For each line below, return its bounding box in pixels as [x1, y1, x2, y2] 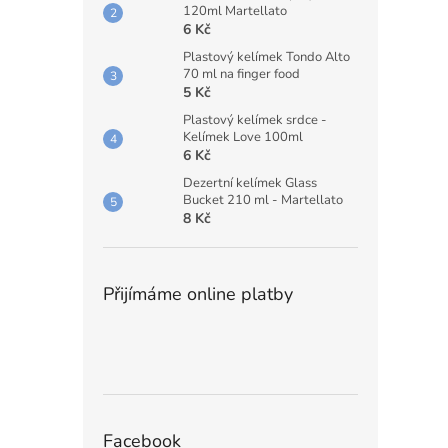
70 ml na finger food [183, 65, 300, 83]
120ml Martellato [183, 2, 287, 20]
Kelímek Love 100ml [183, 128, 303, 146]
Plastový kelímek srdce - [183, 111, 327, 129]
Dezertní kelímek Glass [183, 174, 317, 192]
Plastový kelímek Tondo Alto [183, 48, 350, 66]
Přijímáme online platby [103, 282, 293, 306]
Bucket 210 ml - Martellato [183, 191, 343, 209]
